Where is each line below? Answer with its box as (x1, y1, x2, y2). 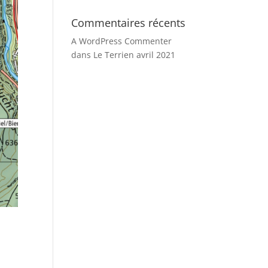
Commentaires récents (71, 16, 186, 30)
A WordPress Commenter (71, 35, 172, 47)
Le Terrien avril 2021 (93, 49, 176, 60)
